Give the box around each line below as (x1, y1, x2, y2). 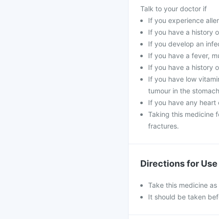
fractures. (148, 122, 179, 130)
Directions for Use (140, 158, 218, 169)
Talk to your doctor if (140, 4, 207, 13)
